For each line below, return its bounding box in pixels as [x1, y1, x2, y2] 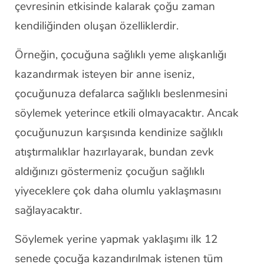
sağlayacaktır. [15, 203, 82, 218]
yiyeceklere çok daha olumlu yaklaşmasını [15, 183, 221, 199]
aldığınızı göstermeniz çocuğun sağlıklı [15, 164, 204, 179]
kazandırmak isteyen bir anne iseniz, [15, 67, 194, 82]
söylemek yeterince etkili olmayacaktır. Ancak [15, 105, 239, 121]
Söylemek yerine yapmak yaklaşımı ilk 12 [15, 232, 217, 247]
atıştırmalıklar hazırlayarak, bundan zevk [15, 144, 214, 160]
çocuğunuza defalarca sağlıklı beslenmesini [15, 86, 227, 101]
